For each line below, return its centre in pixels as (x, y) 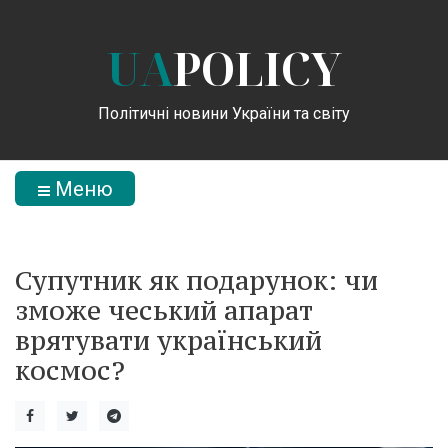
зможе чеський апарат (164, 310)
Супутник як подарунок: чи (196, 280)
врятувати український (168, 340)
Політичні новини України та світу (224, 113)
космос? (70, 370)
